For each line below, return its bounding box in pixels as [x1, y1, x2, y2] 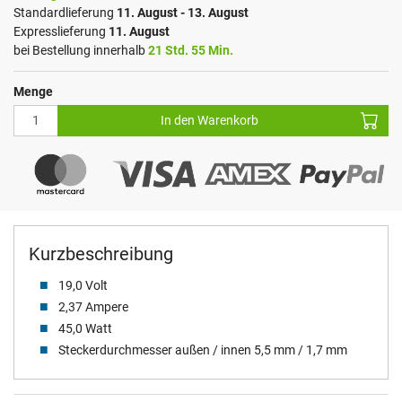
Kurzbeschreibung [29, 243, 173, 266]
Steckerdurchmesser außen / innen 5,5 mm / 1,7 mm [55, 343, 347, 358]
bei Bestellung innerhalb [13, 42, 148, 57]
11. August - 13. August [117, 4, 249, 20]
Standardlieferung [13, 4, 117, 20]
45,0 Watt [55, 321, 112, 336]
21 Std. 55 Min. [148, 42, 233, 57]
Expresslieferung [13, 23, 109, 39]
